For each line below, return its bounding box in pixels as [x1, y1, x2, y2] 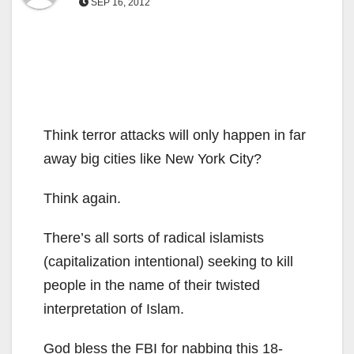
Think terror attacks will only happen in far [43, 127, 306, 143]
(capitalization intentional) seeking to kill [43, 254, 293, 269]
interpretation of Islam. [43, 301, 184, 317]
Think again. [43, 190, 121, 206]
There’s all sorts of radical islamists [43, 230, 264, 246]
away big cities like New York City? [43, 151, 262, 167]
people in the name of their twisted [43, 277, 260, 293]
